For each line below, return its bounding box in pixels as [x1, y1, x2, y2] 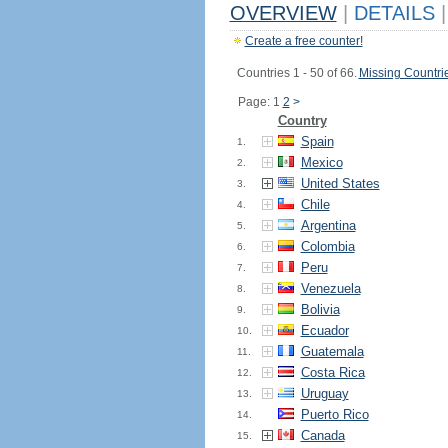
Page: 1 [237, 95, 283, 109]
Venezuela [300, 281, 361, 296]
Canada [300, 428, 345, 443]
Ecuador [300, 323, 349, 338]
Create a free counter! [244, 34, 363, 48]
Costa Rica [300, 365, 365, 380]
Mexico [300, 155, 343, 170]
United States [300, 176, 380, 191]
